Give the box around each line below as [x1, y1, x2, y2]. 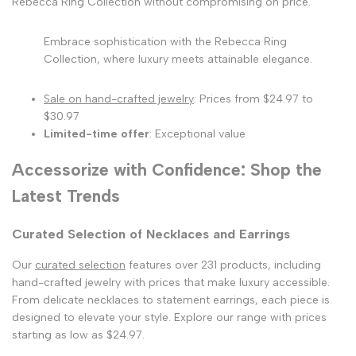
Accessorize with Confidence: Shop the [12, 160, 322, 180]
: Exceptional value [149, 126, 246, 141]
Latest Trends [12, 186, 120, 207]
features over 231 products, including [126, 257, 321, 272]
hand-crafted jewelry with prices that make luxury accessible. [12, 275, 330, 289]
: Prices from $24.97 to [194, 91, 313, 106]
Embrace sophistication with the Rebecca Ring [44, 34, 287, 48]
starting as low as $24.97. [12, 327, 145, 342]
